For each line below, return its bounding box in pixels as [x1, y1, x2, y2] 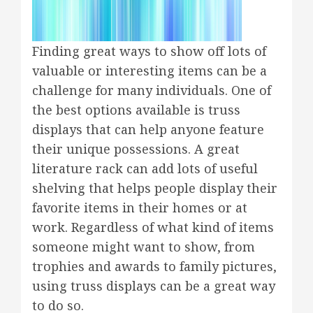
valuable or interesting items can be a [32, 62, 267, 80]
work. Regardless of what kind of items [32, 219, 274, 236]
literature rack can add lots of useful [32, 160, 258, 177]
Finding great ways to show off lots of [32, 43, 266, 60]
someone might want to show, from [32, 238, 255, 256]
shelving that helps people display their [32, 180, 277, 197]
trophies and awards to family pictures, [32, 258, 277, 275]
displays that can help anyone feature [32, 121, 264, 138]
